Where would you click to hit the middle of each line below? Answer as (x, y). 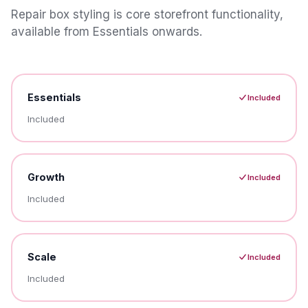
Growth (46, 177)
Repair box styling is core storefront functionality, (147, 14)
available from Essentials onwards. (107, 32)
